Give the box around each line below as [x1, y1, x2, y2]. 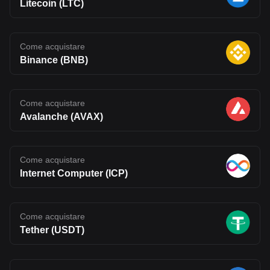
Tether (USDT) [20, 224, 84, 235]
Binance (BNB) [20, 54, 88, 65]
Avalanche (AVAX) [20, 111, 103, 122]
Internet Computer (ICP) [20, 168, 128, 178]
